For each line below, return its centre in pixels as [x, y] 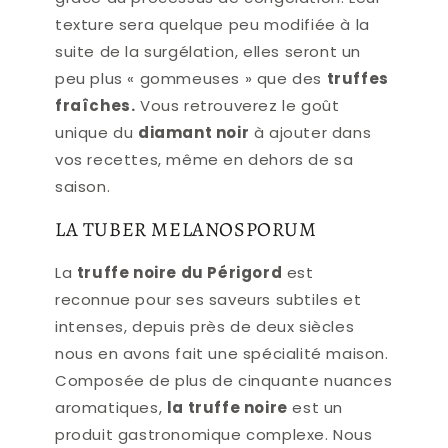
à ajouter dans [310, 132]
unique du [96, 132]
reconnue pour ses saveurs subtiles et [208, 300]
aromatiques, [111, 408]
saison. [83, 186]
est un [315, 408]
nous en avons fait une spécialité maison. [222, 354]
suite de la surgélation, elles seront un [208, 51]
